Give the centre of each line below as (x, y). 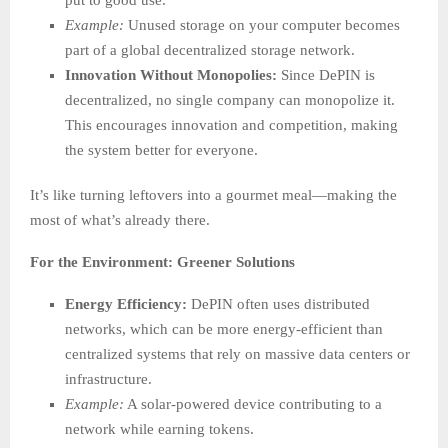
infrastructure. (108, 379)
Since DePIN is (326, 75)
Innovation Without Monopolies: (171, 75)
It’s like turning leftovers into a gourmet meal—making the (213, 195)
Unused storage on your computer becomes (262, 25)
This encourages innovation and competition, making (231, 125)
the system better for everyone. (161, 150)
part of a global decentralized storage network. (210, 50)
